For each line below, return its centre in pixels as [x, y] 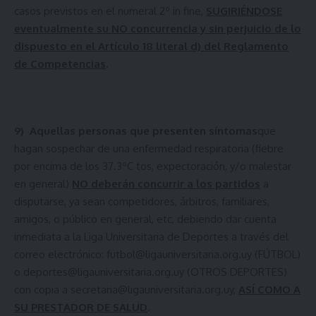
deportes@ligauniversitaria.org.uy [104, 272]
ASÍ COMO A [269, 289]
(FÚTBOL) [276, 254]
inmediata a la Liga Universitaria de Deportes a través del [151, 236]
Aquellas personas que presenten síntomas [144, 130]
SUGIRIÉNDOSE [244, 11]
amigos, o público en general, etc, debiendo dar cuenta [145, 219]
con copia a [42, 289]
